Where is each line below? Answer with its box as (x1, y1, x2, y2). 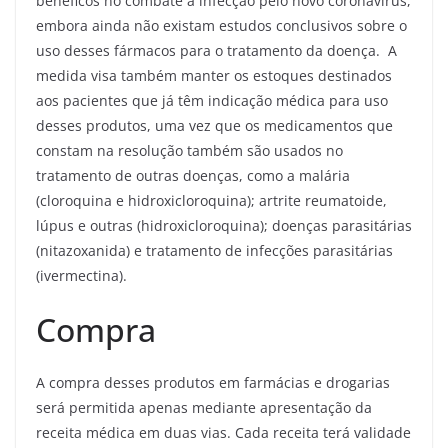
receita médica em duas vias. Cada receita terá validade (36, 423, 411, 443)
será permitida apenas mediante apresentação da (36, 398, 372, 418)
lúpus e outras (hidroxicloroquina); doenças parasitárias (36, 216, 412, 236)
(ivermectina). (36, 266, 131, 286)
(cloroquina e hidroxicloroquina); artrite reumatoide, (36, 191, 387, 211)
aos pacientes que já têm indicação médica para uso (36, 91, 388, 111)
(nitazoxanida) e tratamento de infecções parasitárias (36, 241, 393, 261)
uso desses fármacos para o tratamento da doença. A (36, 41, 397, 61)
